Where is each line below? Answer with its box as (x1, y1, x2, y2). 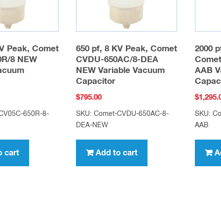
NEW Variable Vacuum (76, 67, 165, 75)
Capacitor (76, 77, 116, 86)
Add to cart (96, 148, 138, 157)
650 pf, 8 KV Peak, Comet (76, 45, 178, 54)
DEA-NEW (76, 121, 109, 129)
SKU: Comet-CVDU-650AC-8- (76, 110, 169, 117)
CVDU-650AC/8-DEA (76, 56, 159, 65)
